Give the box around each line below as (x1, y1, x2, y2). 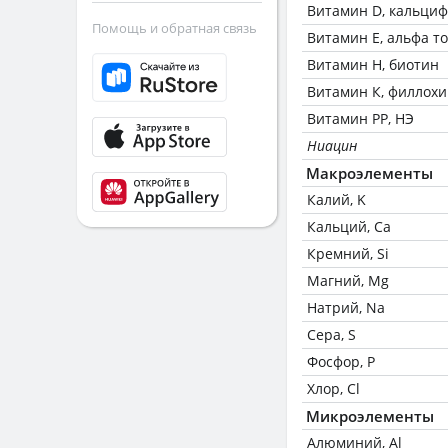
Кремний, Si (307, 244, 389, 263)
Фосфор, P (307, 352, 375, 371)
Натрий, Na (307, 298, 385, 317)
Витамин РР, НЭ (307, 109, 414, 128)
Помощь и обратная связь (92, 19, 257, 37)
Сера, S (307, 325, 356, 344)
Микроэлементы (306, 406, 434, 426)
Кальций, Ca (307, 217, 391, 236)
